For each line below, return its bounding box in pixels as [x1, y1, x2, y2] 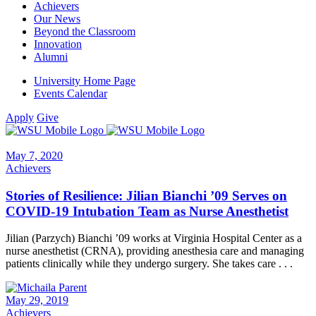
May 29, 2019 [6, 294, 68, 307]
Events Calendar [34, 87, 107, 99]
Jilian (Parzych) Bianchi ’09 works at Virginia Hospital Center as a [6, 232, 302, 245]
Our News [34, 13, 80, 25]
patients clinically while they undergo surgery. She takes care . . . [6, 257, 293, 270]
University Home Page [34, 75, 135, 87]
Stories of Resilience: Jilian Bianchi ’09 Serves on [6, 188, 287, 203]
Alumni [34, 51, 68, 63]
